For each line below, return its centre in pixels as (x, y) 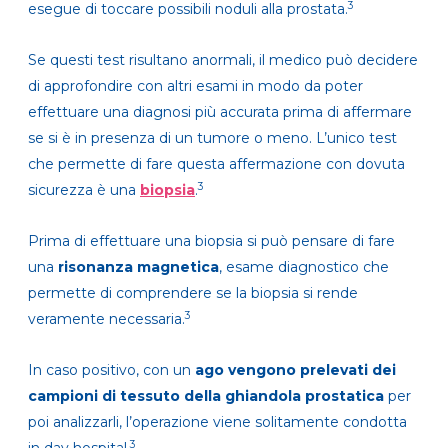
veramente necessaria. (106, 319)
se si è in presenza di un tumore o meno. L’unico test (212, 138)
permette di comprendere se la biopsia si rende (193, 293)
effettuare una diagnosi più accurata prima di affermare (220, 112)
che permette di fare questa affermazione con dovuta (216, 164)
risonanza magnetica (138, 267)
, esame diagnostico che (304, 267)
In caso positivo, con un (111, 370)
